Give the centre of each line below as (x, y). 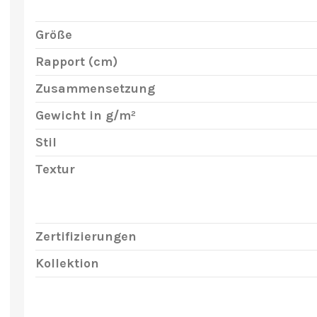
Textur (55, 169)
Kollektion (67, 263)
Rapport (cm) (76, 62)
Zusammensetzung (95, 88)
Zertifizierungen (86, 236)
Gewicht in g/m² (85, 115)
